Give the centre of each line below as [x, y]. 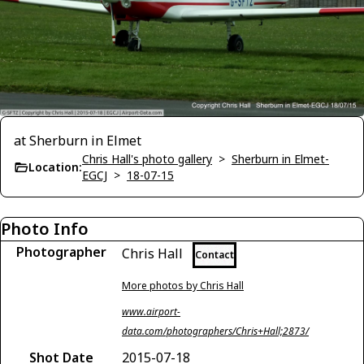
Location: [55, 167]
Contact [214, 254]
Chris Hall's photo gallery [147, 158]
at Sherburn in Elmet [78, 140]
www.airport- [151, 311]
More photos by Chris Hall [183, 285]
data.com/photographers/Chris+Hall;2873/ [215, 331]
